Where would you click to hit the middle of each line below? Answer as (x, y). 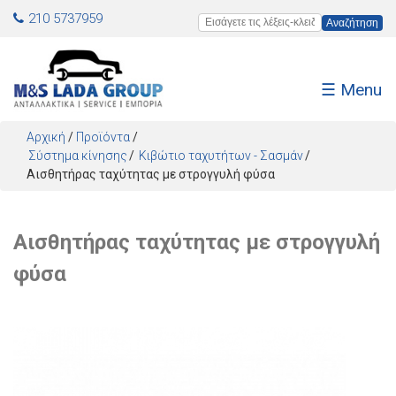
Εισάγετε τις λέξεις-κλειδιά (278, 22)
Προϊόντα (103, 137)
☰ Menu (351, 90)
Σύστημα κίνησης (78, 156)
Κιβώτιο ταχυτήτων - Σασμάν (221, 156)
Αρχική (46, 137)
